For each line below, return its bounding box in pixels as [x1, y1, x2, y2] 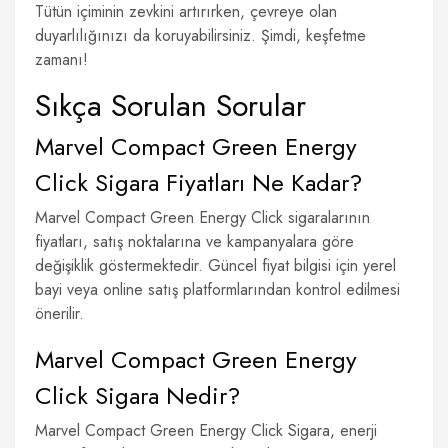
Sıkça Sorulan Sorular [35, 84, 306, 127]
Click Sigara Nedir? [35, 378, 240, 413]
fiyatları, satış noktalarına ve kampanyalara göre [35, 230, 354, 253]
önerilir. [35, 302, 84, 325]
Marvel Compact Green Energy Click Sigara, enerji [35, 419, 377, 442]
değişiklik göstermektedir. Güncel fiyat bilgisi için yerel [35, 254, 396, 277]
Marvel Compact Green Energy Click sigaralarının [35, 206, 370, 229]
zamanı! [35, 48, 88, 71]
